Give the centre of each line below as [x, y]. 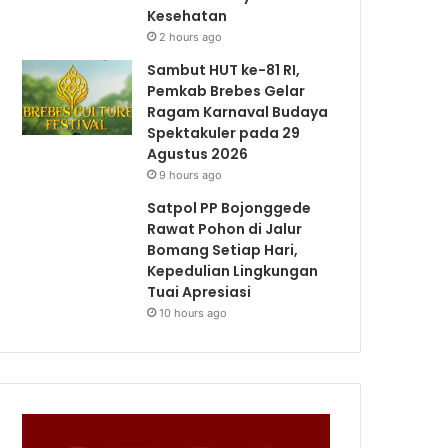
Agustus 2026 [198, 153]
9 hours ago [191, 174]
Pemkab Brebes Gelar [226, 90]
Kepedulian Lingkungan [233, 270]
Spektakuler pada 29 [224, 132]
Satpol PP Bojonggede [229, 207]
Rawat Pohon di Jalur [225, 228]
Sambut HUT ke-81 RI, [224, 69]
